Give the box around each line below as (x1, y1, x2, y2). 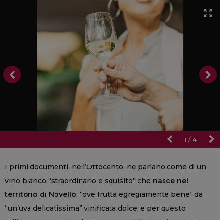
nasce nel (153, 176, 188, 185)
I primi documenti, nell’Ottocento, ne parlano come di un (5, 162, 206, 171)
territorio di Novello (5, 190, 76, 199)
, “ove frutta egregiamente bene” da (76, 190, 203, 199)
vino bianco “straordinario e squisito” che (5, 176, 153, 185)
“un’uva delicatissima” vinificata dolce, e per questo (5, 203, 186, 213)
